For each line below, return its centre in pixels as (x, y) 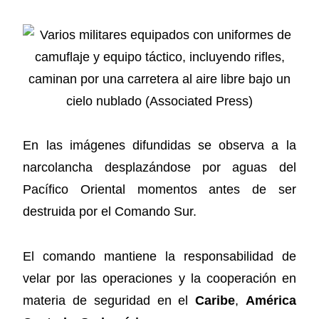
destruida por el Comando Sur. (110, 212)
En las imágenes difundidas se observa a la (159, 146)
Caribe (215, 300)
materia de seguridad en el (109, 300)
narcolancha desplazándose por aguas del (159, 168)
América (271, 300)
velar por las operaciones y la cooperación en (159, 278)
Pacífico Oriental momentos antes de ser (159, 190)
